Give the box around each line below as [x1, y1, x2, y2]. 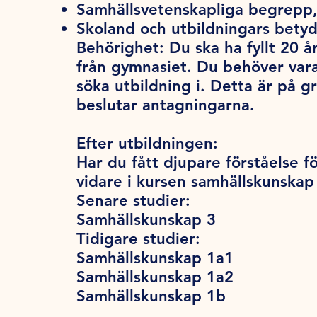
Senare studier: [76, 191, 190, 211]
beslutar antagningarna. [76, 96, 265, 115]
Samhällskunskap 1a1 [76, 248, 234, 268]
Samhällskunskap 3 [76, 210, 216, 230]
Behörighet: [76, 38, 169, 58]
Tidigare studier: [76, 229, 200, 249]
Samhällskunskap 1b [76, 287, 226, 306]
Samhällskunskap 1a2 [76, 267, 234, 287]
